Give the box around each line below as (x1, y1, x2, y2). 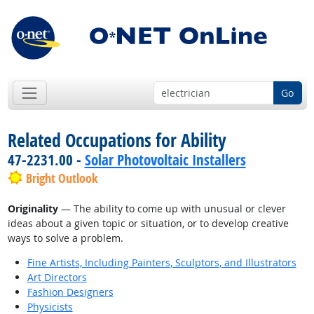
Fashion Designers (27, 285, 114, 299)
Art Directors (27, 271, 87, 285)
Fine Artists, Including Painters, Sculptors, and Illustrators (27, 256, 296, 270)
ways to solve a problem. (7, 231, 123, 245)
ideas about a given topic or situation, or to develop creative (7, 217, 289, 231)
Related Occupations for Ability (7, 128, 226, 153)
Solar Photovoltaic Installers (84, 150, 246, 170)
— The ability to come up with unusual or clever (57, 202, 286, 216)
